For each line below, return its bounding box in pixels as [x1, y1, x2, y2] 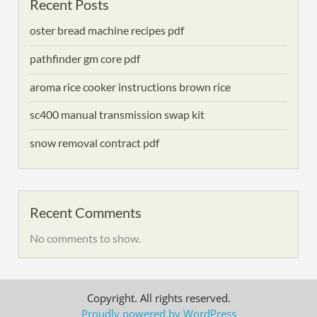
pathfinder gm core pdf [30, 51, 141, 65]
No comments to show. [30, 231, 142, 245]
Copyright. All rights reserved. [86, 290, 231, 305]
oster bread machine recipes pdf [30, 23, 185, 37]
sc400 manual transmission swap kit [30, 108, 205, 122]
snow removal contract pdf [30, 136, 160, 150]
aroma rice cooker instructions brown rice [30, 79, 231, 93]
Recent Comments [30, 203, 142, 221]
